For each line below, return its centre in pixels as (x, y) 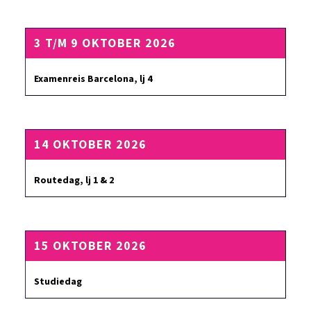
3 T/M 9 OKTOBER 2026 (105, 43)
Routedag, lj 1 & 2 (74, 180)
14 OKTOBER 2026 (90, 145)
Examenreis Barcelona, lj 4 (93, 79)
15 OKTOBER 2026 (90, 246)
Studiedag (58, 282)
